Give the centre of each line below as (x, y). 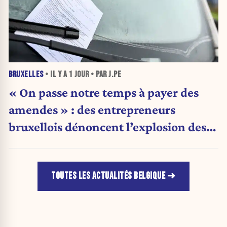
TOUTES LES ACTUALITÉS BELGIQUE (108, 176)
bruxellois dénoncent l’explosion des (107, 126)
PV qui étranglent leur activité (90, 144)
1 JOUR (79, 75)
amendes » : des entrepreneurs (92, 109)
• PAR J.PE (105, 75)
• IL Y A (56, 75)
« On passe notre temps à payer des (104, 92)
